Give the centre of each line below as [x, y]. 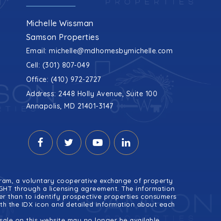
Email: [37, 51]
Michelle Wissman [60, 23]
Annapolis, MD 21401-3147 [70, 106]
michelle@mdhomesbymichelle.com [111, 51]
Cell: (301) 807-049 [58, 65]
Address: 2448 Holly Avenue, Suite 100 [92, 94]
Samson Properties [63, 37]
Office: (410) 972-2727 [63, 79]
